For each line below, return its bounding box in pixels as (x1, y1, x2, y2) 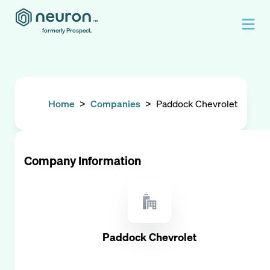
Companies (90, 97, 140, 110)
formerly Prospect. (42, 27, 92, 34)
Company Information (24, 152, 141, 169)
